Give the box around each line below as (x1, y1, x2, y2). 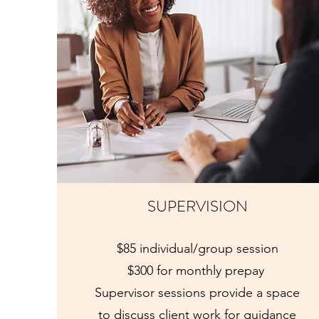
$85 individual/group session (116, 241, 278, 256)
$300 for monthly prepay (127, 263, 268, 278)
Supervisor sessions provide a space (95, 285, 300, 300)
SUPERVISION (147, 195, 248, 217)
